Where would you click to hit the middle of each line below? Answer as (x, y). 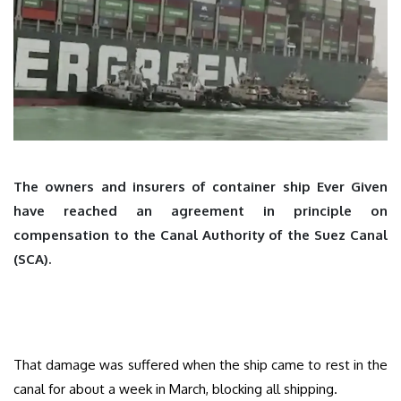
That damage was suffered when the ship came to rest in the (200, 365)
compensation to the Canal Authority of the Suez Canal (200, 235)
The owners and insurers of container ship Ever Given (200, 187)
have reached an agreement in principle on (200, 211)
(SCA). (32, 260)
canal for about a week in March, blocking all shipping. (175, 389)
